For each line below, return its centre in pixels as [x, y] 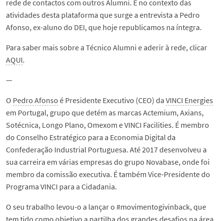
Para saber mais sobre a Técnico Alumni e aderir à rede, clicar [107, 48]
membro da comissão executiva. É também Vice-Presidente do [108, 174]
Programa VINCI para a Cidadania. [61, 187]
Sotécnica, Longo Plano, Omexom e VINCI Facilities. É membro [108, 125]
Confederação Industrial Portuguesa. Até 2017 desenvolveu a [106, 150]
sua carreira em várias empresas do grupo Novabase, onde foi [108, 162]
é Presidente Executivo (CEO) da [112, 100]
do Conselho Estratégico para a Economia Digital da [91, 137]
